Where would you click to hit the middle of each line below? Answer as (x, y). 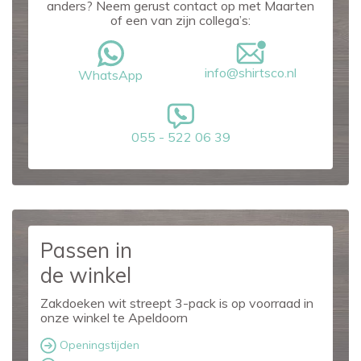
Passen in (86, 250)
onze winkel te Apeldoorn (114, 317)
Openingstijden (98, 344)
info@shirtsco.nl (251, 73)
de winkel (86, 275)
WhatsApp (110, 75)
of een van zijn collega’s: (180, 20)
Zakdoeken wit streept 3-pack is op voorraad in (177, 303)
